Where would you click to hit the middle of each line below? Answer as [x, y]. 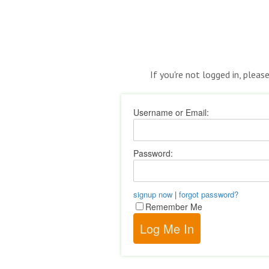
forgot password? [209, 194]
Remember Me [174, 207]
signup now [153, 194]
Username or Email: [171, 112]
